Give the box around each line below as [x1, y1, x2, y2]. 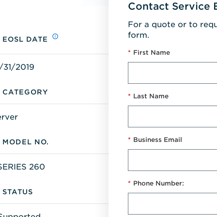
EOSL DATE [2, 35, 48, 44]
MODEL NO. [2, 138, 49, 146]
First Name [133, 48, 170, 56]
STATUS [2, 187, 33, 196]
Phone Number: [133, 179, 184, 187]
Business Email [133, 136, 182, 143]
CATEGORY [2, 88, 49, 96]
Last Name [133, 92, 169, 100]
